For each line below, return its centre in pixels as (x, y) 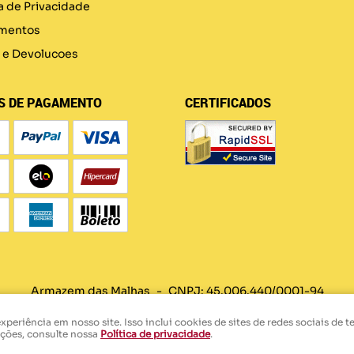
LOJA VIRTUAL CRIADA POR (117, 338)
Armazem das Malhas (91, 291)
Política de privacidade (155, 334)
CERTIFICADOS (228, 103)
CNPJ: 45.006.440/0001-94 (246, 291)
